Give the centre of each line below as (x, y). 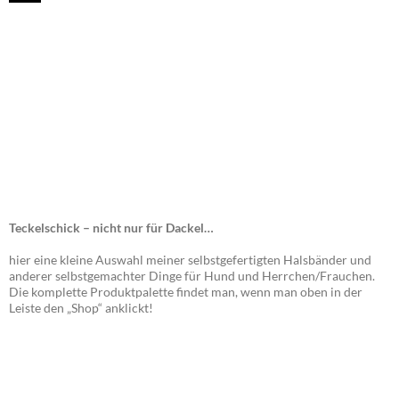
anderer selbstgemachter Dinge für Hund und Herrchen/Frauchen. (192, 275)
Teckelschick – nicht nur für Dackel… (111, 227)
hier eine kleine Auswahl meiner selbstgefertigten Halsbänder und (190, 259)
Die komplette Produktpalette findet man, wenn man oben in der (186, 291)
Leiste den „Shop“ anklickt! (81, 307)
